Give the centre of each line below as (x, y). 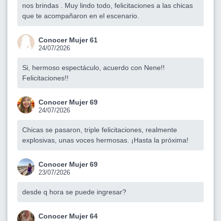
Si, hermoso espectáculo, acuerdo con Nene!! (93, 67)
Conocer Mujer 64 (68, 216)
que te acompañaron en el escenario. (81, 16)
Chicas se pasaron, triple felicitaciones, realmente (100, 129)
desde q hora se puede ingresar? (74, 192)
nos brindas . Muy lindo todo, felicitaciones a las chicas (108, 5)
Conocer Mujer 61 (68, 40)
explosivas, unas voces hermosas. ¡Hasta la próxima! (105, 140)
